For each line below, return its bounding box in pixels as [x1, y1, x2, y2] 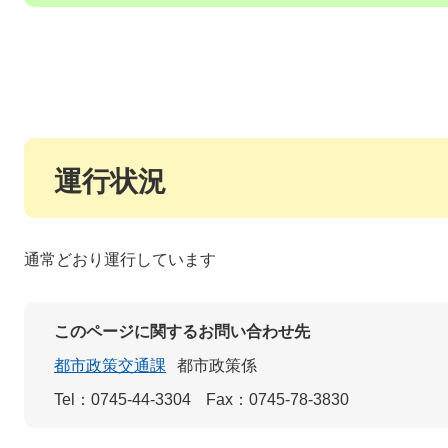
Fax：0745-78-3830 [206, 391, 350, 408]
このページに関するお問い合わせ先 [54, 323, 310, 340]
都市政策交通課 [54, 357, 166, 374]
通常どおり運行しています [24, 251, 216, 268]
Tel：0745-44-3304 [54, 391, 191, 408]
